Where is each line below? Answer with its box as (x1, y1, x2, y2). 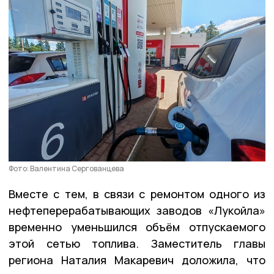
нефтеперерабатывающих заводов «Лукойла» (9, 202, 265, 218)
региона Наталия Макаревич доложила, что (9, 252, 265, 267)
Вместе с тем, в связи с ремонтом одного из (9, 186, 265, 201)
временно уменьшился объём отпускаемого (9, 219, 265, 234)
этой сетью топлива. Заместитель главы (9, 235, 265, 251)
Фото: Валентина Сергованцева (9, 163, 124, 174)
